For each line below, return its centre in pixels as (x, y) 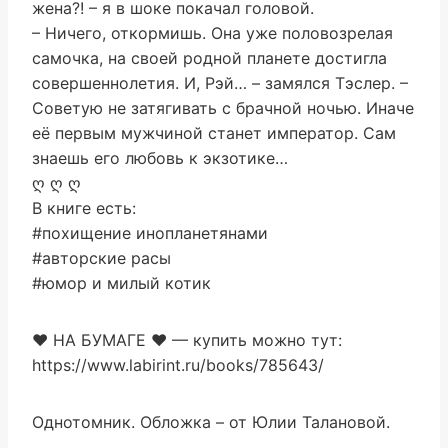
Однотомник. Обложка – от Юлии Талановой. (211, 422)
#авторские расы (101, 258)
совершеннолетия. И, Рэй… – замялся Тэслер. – (220, 83)
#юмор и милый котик (121, 283)
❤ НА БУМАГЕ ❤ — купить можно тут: (187, 340)
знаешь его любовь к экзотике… (160, 158)
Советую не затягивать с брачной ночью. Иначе (223, 108)
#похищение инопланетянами (150, 233)
